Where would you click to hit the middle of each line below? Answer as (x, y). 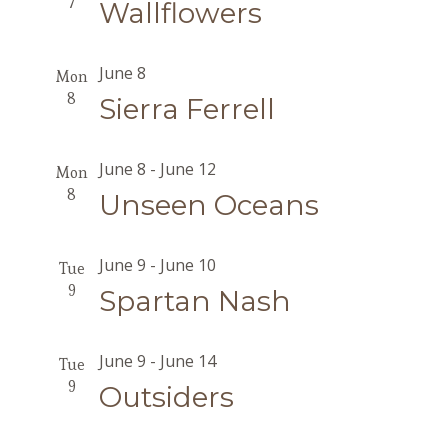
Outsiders (166, 397)
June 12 (187, 169)
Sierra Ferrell (186, 109)
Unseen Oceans (208, 205)
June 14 (187, 361)
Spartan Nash (194, 301)
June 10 (187, 265)
